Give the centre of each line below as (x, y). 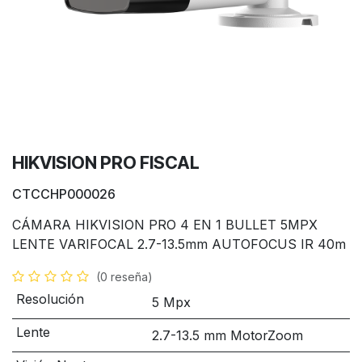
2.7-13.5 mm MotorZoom (227, 335)
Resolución (50, 299)
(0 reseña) (124, 277)
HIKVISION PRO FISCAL (106, 162)
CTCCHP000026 (64, 194)
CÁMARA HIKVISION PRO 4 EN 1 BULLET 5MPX (165, 225)
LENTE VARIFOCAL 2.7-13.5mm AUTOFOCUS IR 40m (179, 244)
